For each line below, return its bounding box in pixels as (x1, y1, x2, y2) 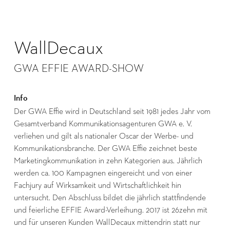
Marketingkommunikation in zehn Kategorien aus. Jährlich (13, 155, 202, 166)
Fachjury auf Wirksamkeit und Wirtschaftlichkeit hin (13, 180, 181, 190)
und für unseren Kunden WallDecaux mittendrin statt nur (13, 217, 200, 227)
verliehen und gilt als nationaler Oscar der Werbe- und (13, 130, 194, 141)
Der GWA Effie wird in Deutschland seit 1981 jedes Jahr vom (13, 106, 210, 117)
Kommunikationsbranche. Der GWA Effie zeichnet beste (13, 143, 197, 154)
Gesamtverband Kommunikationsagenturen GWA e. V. (13, 118, 192, 129)
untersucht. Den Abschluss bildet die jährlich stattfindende (13, 192, 206, 203)
